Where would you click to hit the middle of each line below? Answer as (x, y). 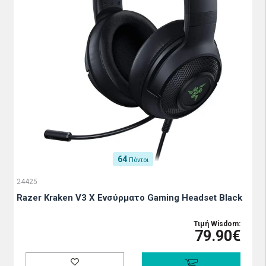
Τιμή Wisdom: (217, 224)
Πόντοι (139, 160)
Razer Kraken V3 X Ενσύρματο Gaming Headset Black (129, 198)
